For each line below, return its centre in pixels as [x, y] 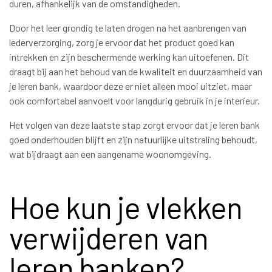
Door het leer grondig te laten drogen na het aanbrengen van [128, 27]
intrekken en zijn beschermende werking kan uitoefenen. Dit [129, 56]
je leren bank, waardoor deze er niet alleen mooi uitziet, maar [131, 86]
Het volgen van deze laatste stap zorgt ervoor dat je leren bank [134, 124]
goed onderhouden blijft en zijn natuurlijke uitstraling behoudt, [133, 139]
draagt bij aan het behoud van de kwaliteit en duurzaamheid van [136, 71]
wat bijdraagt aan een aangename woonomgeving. [110, 154]
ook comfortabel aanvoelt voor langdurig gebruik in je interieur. [134, 100]
